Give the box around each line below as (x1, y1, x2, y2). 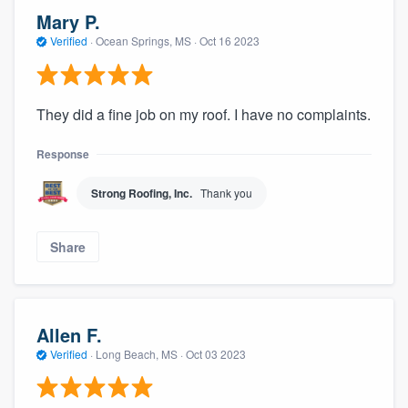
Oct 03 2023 (186, 345, 246, 362)
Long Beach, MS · (93, 345, 186, 362)
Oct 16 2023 (199, 33, 260, 49)
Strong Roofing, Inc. (91, 184, 192, 201)
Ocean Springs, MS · (93, 33, 199, 49)
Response (36, 145, 89, 162)
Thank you (200, 184, 252, 200)
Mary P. (36, 8, 100, 36)
